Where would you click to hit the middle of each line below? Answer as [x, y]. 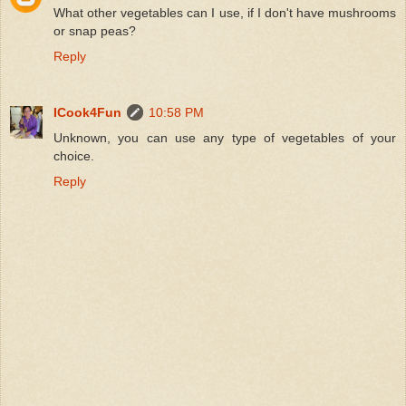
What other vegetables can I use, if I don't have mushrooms [225, 12]
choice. [74, 155]
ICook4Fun [87, 112]
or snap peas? [95, 30]
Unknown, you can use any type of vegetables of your [225, 137]
